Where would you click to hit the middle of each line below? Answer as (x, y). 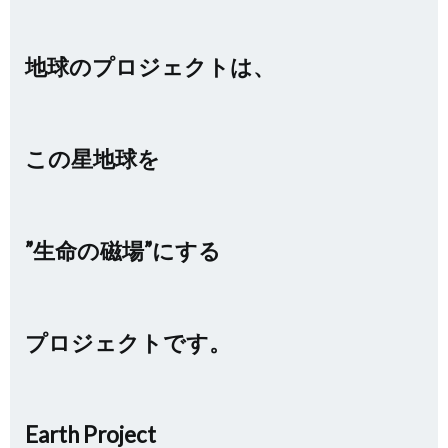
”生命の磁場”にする (123, 250)
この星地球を (92, 158)
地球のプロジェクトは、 (150, 66)
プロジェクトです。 (128, 342)
